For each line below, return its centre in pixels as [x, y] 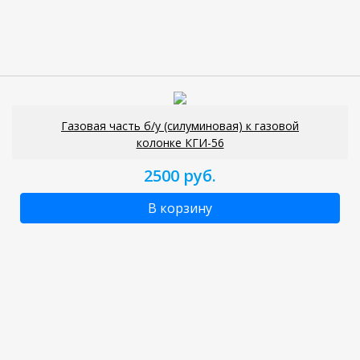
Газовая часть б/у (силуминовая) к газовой [180, 125]
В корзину [180, 208]
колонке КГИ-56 [180, 142]
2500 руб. [180, 175]
